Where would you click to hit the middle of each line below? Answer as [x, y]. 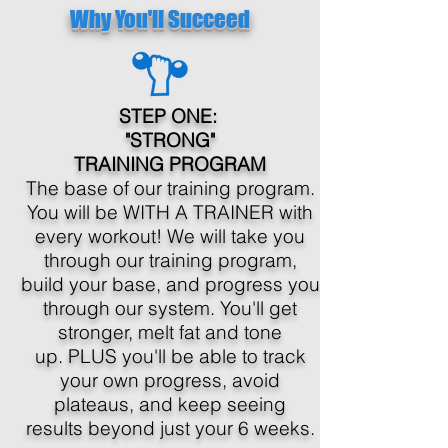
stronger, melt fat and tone [170, 332]
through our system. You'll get [170, 308]
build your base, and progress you [170, 284]
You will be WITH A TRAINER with [170, 212]
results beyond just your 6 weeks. [170, 428]
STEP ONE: [170, 116]
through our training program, [170, 260]
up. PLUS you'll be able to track [170, 356]
